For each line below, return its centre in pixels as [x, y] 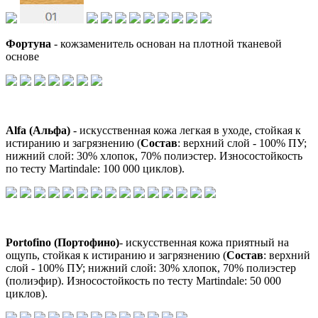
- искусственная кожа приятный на [204, 242]
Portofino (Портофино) [62, 242]
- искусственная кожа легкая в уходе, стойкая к [186, 130]
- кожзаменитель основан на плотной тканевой [168, 43]
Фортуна [30, 43]
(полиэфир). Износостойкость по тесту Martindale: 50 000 [143, 280]
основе [22, 56]
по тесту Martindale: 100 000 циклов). [95, 168]
